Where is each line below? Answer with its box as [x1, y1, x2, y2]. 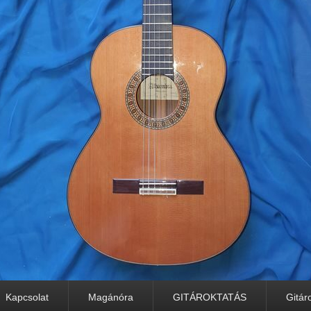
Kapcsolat [6, 292, 49, 303]
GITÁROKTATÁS [173, 292, 246, 303]
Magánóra [88, 292, 133, 303]
